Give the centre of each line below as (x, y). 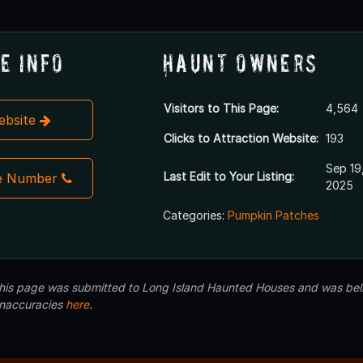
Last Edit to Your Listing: (228, 176)
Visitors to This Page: (221, 108)
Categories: (195, 215)
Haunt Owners (240, 62)
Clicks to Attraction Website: (241, 138)
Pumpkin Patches (273, 215)
